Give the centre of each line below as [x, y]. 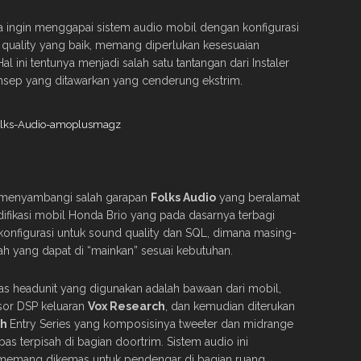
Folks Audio [183, 197]
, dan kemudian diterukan [230, 306]
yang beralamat [258, 197]
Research [136, 306]
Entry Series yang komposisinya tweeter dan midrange [151, 324]
